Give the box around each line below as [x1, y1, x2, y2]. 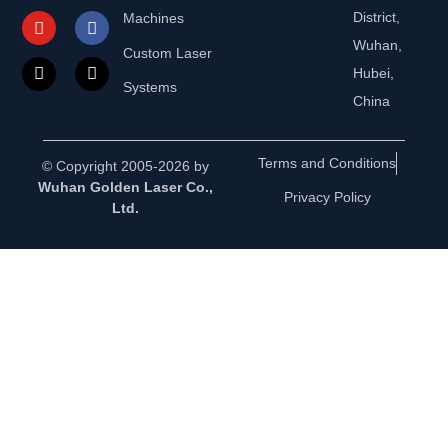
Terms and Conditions [257, 155, 396, 172]
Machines [123, 10, 185, 27]
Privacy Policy [283, 189, 371, 206]
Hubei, [352, 65, 394, 82]
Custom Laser [123, 45, 213, 62]
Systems [123, 79, 178, 96]
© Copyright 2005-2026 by [42, 158, 210, 175]
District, [352, 9, 400, 26]
